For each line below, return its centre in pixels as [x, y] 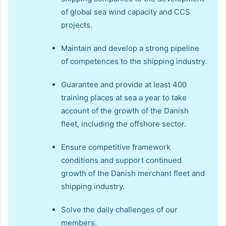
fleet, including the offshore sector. [124, 124]
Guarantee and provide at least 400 [124, 84]
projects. [77, 25]
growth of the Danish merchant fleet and [133, 173]
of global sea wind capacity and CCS [126, 12]
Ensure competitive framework [116, 147]
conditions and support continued [121, 160]
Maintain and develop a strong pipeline [130, 48]
